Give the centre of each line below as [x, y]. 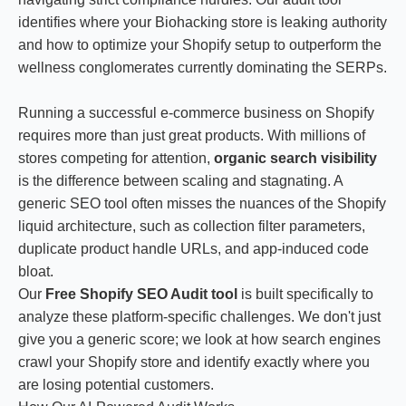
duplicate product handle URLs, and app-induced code [193, 249]
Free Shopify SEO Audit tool [141, 294]
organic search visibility [295, 158]
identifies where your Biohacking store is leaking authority [203, 22]
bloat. [36, 271]
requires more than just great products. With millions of [192, 135]
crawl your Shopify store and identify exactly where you [194, 362]
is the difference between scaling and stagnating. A [180, 181]
